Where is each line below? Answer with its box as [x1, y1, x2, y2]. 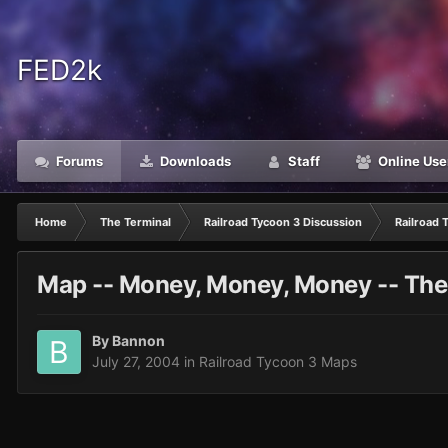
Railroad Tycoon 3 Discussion [204, 215, 362, 229]
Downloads [157, 153, 231, 169]
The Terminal [100, 215, 171, 229]
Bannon [112, 332, 165, 350]
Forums [53, 153, 103, 169]
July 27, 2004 [92, 353, 180, 371]
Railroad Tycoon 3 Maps [199, 353, 357, 371]
